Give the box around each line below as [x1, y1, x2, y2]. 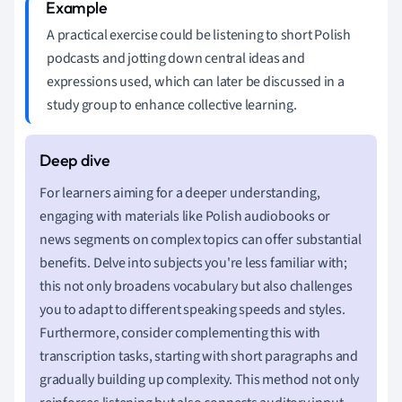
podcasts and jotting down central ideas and [47, 48, 305, 68]
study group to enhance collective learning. [47, 94, 297, 115]
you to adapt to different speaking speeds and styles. [39, 299, 345, 319]
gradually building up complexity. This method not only [39, 369, 360, 389]
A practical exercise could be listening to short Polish [47, 24, 351, 45]
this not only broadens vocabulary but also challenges [39, 275, 353, 296]
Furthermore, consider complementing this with [39, 322, 321, 343]
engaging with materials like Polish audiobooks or [39, 205, 331, 226]
